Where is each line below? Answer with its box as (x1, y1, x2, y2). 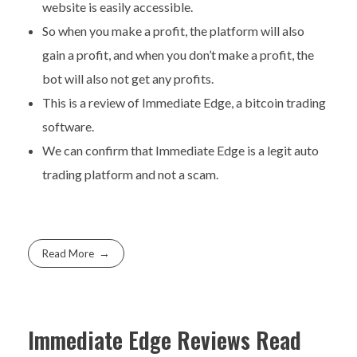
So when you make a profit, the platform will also (41, 22, 304, 38)
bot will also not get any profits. (41, 70, 214, 86)
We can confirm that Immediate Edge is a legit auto (41, 142, 319, 158)
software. (41, 118, 94, 134)
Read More (42, 246, 95, 260)
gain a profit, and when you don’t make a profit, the (41, 46, 314, 62)
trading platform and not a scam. (41, 166, 218, 182)
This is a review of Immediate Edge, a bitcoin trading (41, 94, 326, 110)
